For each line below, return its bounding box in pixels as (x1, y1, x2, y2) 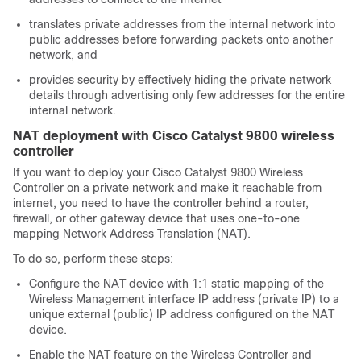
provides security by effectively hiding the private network (29, 73, 331, 86)
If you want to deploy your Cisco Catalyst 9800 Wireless (13, 166, 303, 179)
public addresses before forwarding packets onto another (29, 33, 333, 46)
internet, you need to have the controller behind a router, (13, 197, 309, 210)
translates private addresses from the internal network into (29, 18, 335, 31)
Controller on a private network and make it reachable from (13, 181, 322, 194)
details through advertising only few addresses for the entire (29, 89, 345, 102)
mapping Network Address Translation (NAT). (13, 227, 251, 240)
